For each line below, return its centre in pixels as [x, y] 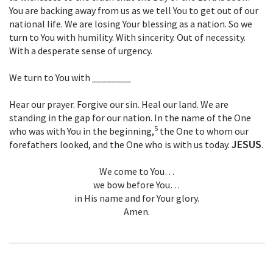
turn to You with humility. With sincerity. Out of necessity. [127, 37]
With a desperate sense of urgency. [81, 51]
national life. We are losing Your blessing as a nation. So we [131, 24]
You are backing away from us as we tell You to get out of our [134, 11]
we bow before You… [136, 185]
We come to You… [136, 172]
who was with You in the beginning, [82, 131]
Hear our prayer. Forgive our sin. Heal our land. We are [119, 105]
